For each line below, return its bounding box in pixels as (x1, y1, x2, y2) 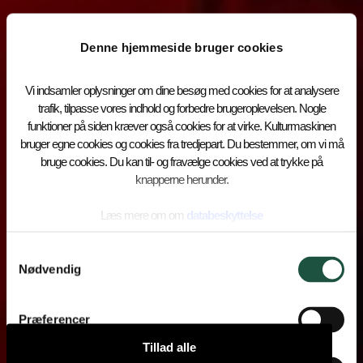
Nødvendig (19, 262, 81, 276)
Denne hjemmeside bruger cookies (80, 40, 283, 54)
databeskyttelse (186, 207, 263, 221)
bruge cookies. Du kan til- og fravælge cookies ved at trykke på (41, 154, 322, 168)
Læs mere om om (100, 207, 186, 221)
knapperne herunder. (135, 172, 228, 186)
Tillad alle (143, 340, 196, 354)
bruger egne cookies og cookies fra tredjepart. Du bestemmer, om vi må (19, 136, 344, 150)
